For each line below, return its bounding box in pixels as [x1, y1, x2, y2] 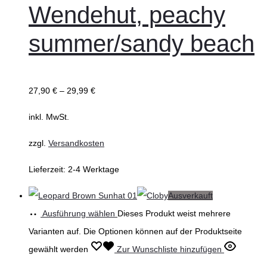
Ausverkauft [168, 191, 213, 201]
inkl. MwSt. [29, 112, 69, 122]
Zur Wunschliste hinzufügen [117, 244, 222, 254]
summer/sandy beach [29, 30, 254, 57]
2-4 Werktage [68, 164, 119, 175]
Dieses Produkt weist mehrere [117, 209, 231, 219]
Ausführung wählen [42, 209, 115, 219]
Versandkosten [48, 138, 104, 148]
